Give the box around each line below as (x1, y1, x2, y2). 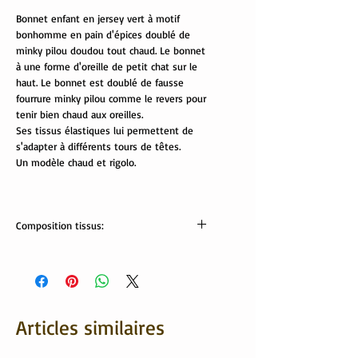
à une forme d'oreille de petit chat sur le (16, 60, 197, 74)
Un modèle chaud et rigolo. (16, 156, 136, 169)
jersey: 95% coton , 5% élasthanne (16, 262, 173, 276)
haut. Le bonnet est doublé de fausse (16, 76, 184, 89)
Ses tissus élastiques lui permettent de (16, 124, 193, 137)
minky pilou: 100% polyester (16, 277, 141, 291)
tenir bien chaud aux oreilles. (16, 108, 143, 121)
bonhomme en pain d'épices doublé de (16, 28, 190, 42)
